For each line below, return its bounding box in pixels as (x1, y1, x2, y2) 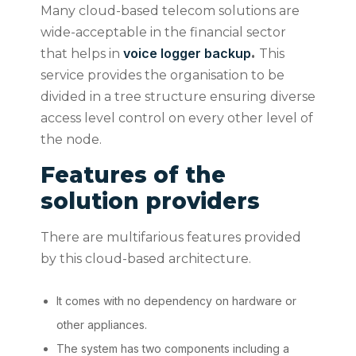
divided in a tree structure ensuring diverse (40, 89, 315, 105)
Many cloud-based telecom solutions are (40, 3, 300, 19)
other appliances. (56, 318, 150, 332)
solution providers (40, 188, 260, 215)
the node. (40, 132, 105, 148)
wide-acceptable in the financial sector (40, 25, 286, 41)
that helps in (40, 46, 120, 62)
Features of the (40, 161, 226, 189)
